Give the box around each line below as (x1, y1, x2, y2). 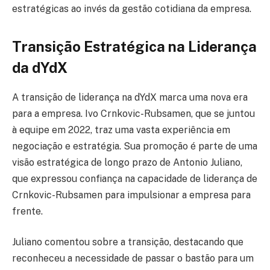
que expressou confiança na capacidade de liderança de (12, 172, 257, 184)
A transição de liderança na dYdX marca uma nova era (12, 91, 248, 103)
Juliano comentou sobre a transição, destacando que (12, 236, 243, 248)
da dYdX (12, 58, 67, 76)
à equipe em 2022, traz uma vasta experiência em (12, 124, 230, 136)
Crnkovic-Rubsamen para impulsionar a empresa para (12, 189, 251, 201)
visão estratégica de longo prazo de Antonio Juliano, (12, 156, 242, 168)
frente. (12, 205, 43, 217)
